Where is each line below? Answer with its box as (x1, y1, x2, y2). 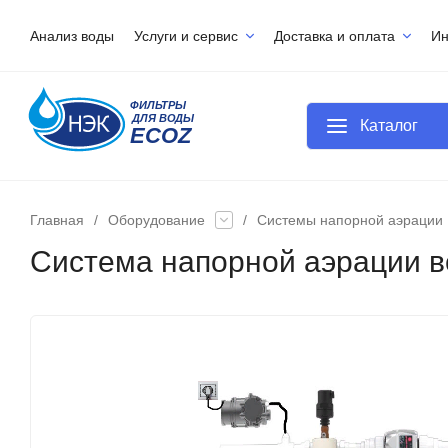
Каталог (360, 117, 418, 134)
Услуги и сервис (134, 27, 238, 44)
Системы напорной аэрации (257, 212, 443, 228)
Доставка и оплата (274, 27, 395, 44)
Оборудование (108, 212, 205, 228)
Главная (30, 212, 84, 228)
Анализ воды (30, 27, 114, 44)
